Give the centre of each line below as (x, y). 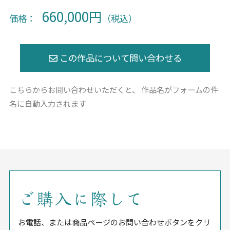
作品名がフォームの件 (179, 90)
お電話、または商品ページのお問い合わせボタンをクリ (114, 222)
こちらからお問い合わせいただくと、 (75, 90)
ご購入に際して (80, 199)
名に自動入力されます (48, 103)
